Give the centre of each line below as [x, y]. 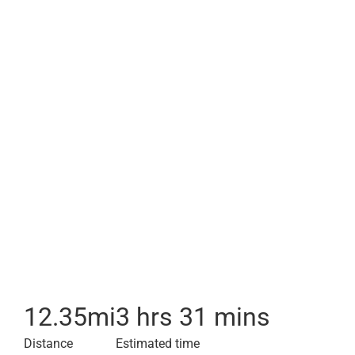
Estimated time [158, 344]
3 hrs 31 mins [193, 317]
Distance [48, 344]
